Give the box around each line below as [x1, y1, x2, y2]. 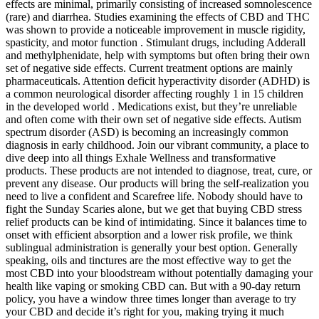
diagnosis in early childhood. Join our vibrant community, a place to [6, 138, 309, 151]
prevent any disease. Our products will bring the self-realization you [6, 177, 309, 189]
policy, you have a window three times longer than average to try [6, 292, 296, 305]
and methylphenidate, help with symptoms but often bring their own [6, 48, 310, 61]
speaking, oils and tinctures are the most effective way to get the [6, 253, 291, 266]
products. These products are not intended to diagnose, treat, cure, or [6, 164, 312, 177]
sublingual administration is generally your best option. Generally [6, 241, 298, 253]
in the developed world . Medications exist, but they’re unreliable [6, 100, 297, 113]
